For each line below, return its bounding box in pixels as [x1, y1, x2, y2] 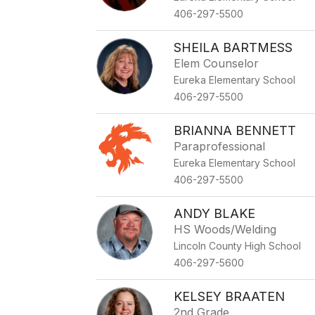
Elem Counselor [174, 56, 259, 70]
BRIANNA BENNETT [174, 123, 297, 138]
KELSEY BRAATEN [174, 289, 285, 304]
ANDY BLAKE [174, 206, 256, 221]
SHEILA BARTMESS [174, 40, 293, 55]
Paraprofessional [174, 139, 266, 153]
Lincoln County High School [174, 240, 302, 252]
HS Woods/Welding [174, 222, 277, 236]
